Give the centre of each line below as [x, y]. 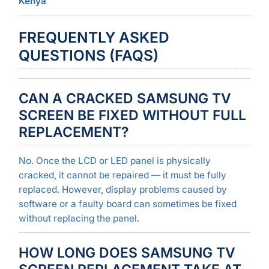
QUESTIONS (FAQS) [88, 55]
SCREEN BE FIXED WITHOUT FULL [132, 115]
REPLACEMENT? [73, 132]
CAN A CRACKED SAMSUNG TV [125, 98]
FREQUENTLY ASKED [94, 37]
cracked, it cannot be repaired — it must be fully [122, 175]
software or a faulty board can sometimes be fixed [127, 204]
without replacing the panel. [79, 218]
